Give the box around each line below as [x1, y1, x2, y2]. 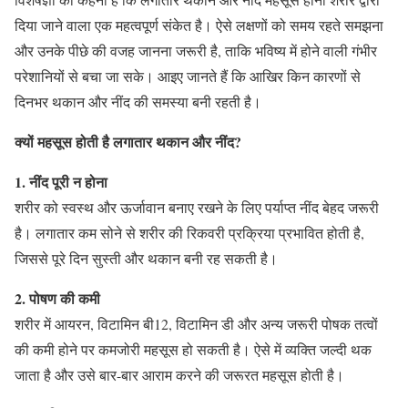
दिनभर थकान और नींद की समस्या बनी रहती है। [15, 92, 261, 111]
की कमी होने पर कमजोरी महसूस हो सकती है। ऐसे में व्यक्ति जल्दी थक [15, 340, 372, 359]
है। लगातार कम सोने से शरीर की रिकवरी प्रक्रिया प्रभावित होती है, [15, 223, 364, 242]
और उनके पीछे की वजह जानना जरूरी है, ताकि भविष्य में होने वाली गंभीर [15, 41, 377, 60]
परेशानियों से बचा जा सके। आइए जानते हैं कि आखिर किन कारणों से [15, 66, 361, 86]
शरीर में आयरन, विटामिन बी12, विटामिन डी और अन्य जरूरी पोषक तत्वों [15, 314, 378, 333]
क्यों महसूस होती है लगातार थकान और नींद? [15, 131, 241, 152]
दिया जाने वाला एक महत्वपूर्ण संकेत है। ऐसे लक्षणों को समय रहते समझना [15, 15, 383, 35]
